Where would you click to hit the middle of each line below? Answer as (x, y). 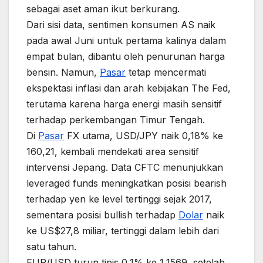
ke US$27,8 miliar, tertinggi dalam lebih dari (123, 230)
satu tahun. (51, 246)
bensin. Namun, (63, 72)
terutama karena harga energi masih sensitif (124, 104)
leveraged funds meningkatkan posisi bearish (127, 183)
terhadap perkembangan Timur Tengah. (116, 119)
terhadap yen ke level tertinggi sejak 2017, (119, 199)
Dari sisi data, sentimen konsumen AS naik (121, 24)
